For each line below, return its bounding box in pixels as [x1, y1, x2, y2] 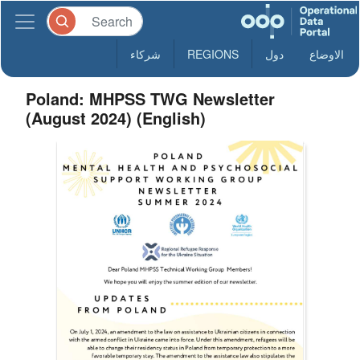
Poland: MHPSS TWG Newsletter [26, 87, 276, 110]
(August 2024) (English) [26, 106, 207, 129]
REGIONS [187, 46, 239, 62]
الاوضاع [309, 46, 344, 62]
